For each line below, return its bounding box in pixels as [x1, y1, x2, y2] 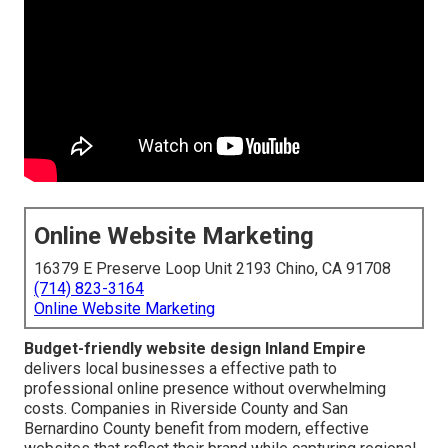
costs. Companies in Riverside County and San [24, 399, 348, 419]
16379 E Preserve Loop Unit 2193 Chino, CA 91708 [34, 259, 391, 279]
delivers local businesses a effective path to [24, 359, 337, 379]
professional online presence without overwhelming [24, 379, 386, 399]
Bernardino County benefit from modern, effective [24, 419, 369, 439]
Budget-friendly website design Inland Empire [24, 339, 366, 359]
